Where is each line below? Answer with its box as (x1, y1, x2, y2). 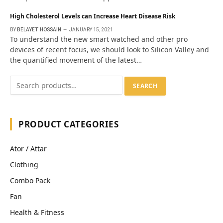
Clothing (10, 159, 38, 169)
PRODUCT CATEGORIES (18, 118, 119, 130)
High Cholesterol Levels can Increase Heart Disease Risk (10, 12, 175, 21)
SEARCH (133, 81, 158, 90)
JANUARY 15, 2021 (69, 27, 113, 33)
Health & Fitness (10, 207, 64, 217)
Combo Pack (10, 175, 50, 185)
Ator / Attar (10, 143, 47, 153)
